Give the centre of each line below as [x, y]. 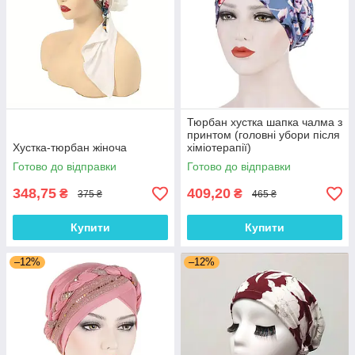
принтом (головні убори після [263, 135]
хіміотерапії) [219, 147]
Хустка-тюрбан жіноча [70, 147]
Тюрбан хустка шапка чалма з [265, 122]
